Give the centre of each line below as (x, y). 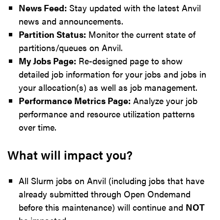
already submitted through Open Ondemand (104, 193)
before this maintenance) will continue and (102, 207)
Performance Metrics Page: (74, 100)
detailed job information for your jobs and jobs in (112, 74)
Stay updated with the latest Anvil (134, 7)
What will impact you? (70, 154)
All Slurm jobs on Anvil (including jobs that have (111, 180)
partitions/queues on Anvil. (70, 47)
